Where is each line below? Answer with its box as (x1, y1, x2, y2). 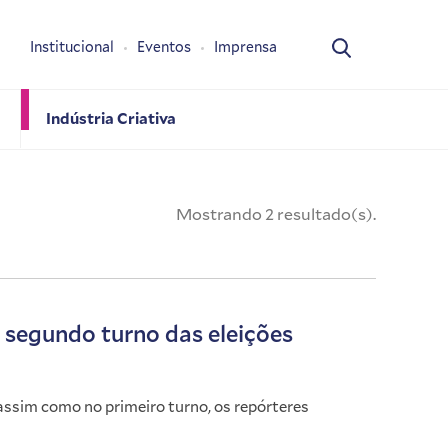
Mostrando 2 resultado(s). (176, 203, 376, 225)
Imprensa (214, 37, 277, 57)
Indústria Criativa (45, 107, 176, 128)
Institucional (30, 37, 114, 57)
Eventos (137, 37, 191, 57)
